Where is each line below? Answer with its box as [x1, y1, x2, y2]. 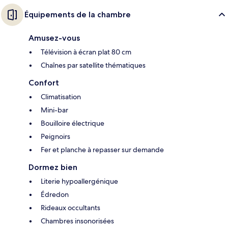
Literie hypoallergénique [41, 177, 118, 186]
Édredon [41, 190, 69, 199]
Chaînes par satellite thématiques [41, 61, 146, 70]
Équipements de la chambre [24, 10, 131, 20]
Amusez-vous [28, 33, 80, 43]
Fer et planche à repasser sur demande [41, 145, 164, 155]
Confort [28, 78, 59, 88]
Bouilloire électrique [41, 119, 104, 128]
